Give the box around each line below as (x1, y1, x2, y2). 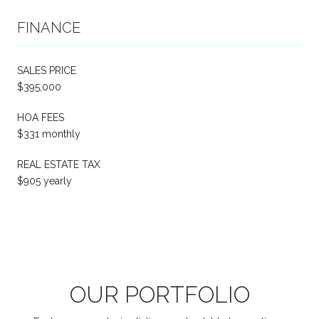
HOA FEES (17, 111, 64, 123)
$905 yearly (17, 174, 72, 187)
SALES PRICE (17, 64, 76, 76)
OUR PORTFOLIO (69, 281, 250, 308)
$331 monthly (17, 127, 80, 140)
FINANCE (17, 19, 80, 36)
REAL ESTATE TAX (17, 158, 100, 170)
